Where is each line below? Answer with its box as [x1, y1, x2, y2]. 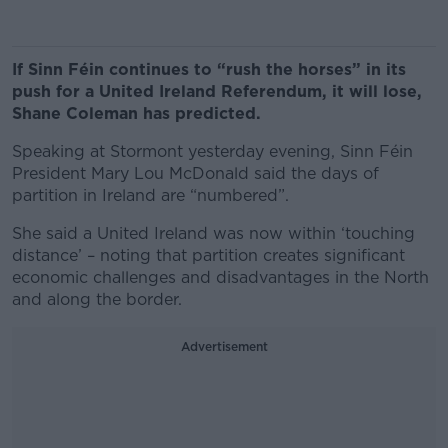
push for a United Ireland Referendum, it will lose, [12, 82, 422, 101]
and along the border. [12, 290, 182, 309]
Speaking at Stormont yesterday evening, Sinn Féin [12, 142, 413, 161]
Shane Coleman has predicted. [12, 104, 261, 123]
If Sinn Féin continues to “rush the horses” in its [12, 60, 406, 79]
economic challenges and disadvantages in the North [12, 268, 429, 287]
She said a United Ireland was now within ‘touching [12, 224, 415, 243]
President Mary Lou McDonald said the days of [12, 164, 379, 183]
